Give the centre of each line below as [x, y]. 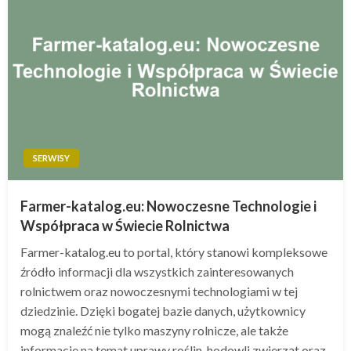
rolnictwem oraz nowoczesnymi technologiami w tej [159, 291]
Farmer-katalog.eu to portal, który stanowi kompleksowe [174, 251]
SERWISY [51, 157]
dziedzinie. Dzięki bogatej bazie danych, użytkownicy [163, 310]
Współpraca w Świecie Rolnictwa [125, 225]
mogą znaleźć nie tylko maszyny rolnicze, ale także [154, 330]
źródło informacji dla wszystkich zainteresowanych [157, 271]
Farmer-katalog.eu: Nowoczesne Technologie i [168, 206]
